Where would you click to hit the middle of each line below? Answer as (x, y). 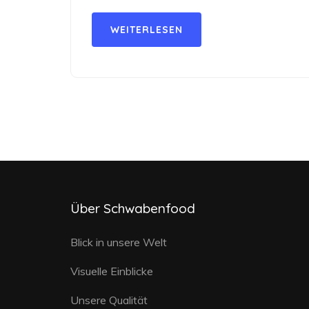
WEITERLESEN (147, 30)
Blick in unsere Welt (119, 242)
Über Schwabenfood (133, 208)
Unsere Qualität (109, 300)
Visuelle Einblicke (112, 271)
